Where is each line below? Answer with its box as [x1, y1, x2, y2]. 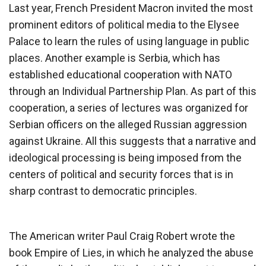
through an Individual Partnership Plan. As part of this [9, 84, 256, 97]
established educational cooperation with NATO [9, 68, 232, 81]
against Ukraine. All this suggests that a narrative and [9, 134, 256, 147]
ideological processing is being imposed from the [9, 151, 242, 164]
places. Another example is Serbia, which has [9, 51, 220, 64]
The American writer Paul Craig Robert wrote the [9, 229, 235, 242]
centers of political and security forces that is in [9, 167, 233, 180]
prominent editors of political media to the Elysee [9, 18, 239, 31]
